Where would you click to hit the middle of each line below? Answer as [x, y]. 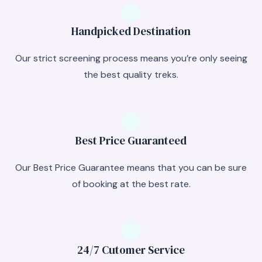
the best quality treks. [131, 75]
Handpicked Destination [131, 31]
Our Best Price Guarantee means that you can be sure [131, 168]
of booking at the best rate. [131, 184]
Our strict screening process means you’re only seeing [131, 58]
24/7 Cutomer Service [131, 250]
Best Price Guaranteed [131, 140]
